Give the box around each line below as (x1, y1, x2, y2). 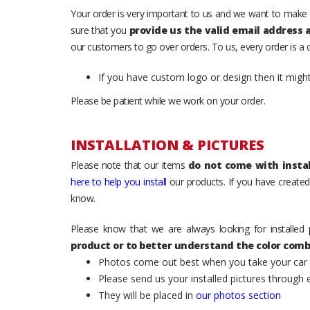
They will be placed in (98, 289, 196, 302)
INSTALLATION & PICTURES (71, 136, 264, 154)
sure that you (71, 24, 129, 37)
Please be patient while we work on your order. (71, 94, 265, 107)
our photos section (196, 289, 281, 302)
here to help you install (71, 175, 167, 188)
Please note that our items (71, 158, 188, 172)
